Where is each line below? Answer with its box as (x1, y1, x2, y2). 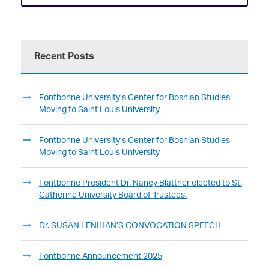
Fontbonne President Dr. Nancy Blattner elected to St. (39, 177, 242, 188)
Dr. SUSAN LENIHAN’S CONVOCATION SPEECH (39, 220, 221, 231)
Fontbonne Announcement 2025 (39, 250, 162, 261)
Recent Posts (34, 50, 94, 62)
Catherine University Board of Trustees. (39, 189, 187, 200)
